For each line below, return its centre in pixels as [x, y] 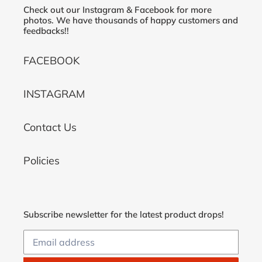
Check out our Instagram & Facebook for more [118, 10]
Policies [42, 160]
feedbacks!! [46, 31]
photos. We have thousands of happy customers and [131, 20]
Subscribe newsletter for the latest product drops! [124, 214]
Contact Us [50, 127]
